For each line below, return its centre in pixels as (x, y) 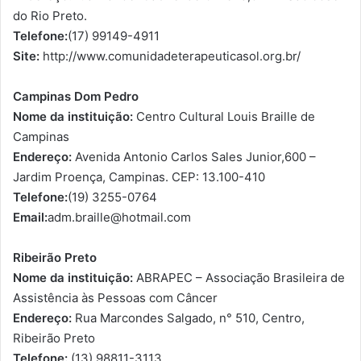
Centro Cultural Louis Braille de (224, 117)
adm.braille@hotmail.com (119, 218)
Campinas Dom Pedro (76, 97)
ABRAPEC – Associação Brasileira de (239, 278)
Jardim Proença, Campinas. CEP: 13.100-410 (139, 177)
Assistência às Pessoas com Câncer (115, 298)
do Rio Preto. (50, 16)
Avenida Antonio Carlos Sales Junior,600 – (194, 157)
